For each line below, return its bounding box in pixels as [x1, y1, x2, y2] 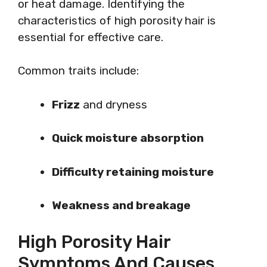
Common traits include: [18, 64, 139, 77]
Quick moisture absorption [52, 131, 204, 145]
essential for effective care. [18, 30, 163, 44]
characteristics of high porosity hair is [18, 13, 216, 27]
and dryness [80, 97, 147, 111]
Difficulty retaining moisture [52, 164, 214, 179]
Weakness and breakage [52, 198, 191, 212]
